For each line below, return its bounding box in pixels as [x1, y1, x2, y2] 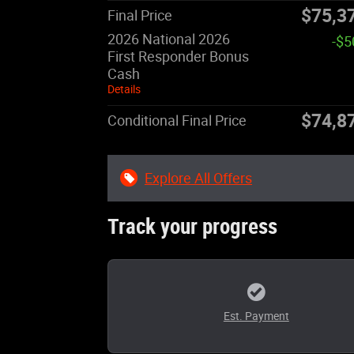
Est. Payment [223, 309, 289, 322]
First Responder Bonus [107, 47, 249, 65]
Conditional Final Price [107, 111, 247, 129]
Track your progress [107, 213, 277, 239]
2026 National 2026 [107, 30, 230, 47]
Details [107, 82, 141, 96]
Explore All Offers [145, 169, 252, 186]
